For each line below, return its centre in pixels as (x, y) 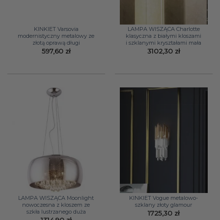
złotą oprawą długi (56, 43)
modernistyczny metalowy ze (56, 36)
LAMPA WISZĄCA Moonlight (56, 198)
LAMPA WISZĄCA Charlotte (164, 29)
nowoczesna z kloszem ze (56, 205)
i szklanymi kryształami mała (164, 43)
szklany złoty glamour (164, 205)
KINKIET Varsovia (56, 29)
